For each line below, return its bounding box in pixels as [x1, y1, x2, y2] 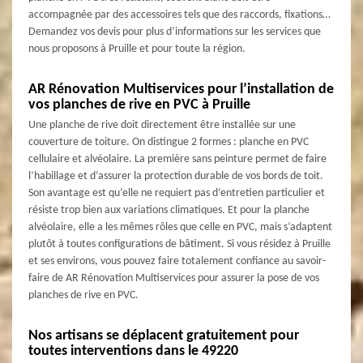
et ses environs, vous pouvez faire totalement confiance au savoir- [28, 254, 326, 267]
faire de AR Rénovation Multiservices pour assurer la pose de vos [28, 271, 319, 284]
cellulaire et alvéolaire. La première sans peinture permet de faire [28, 152, 327, 165]
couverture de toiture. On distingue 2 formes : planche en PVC [28, 135, 309, 148]
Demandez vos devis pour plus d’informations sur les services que [28, 25, 321, 38]
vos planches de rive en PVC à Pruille [28, 96, 250, 113]
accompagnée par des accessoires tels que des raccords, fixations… [28, 8, 331, 21]
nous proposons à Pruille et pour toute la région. [28, 42, 246, 55]
